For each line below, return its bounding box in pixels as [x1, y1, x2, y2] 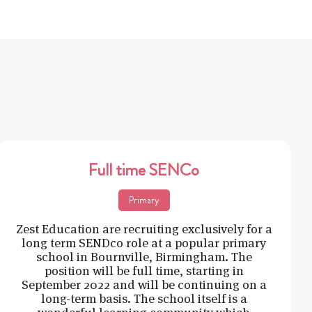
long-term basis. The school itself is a [40, 290, 247, 306]
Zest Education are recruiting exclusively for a [15, 220, 272, 237]
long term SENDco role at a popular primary [22, 234, 267, 251]
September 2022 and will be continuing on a [21, 276, 267, 292]
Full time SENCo [88, 157, 200, 182]
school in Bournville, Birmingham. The [36, 248, 252, 265]
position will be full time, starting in [44, 262, 244, 279]
